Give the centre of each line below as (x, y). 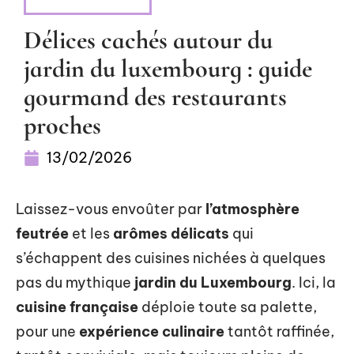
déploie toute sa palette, (228, 307)
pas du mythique (75, 282)
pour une (47, 331)
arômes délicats (171, 233)
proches (62, 125)
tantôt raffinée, (279, 331)
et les (91, 233)
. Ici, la (314, 282)
